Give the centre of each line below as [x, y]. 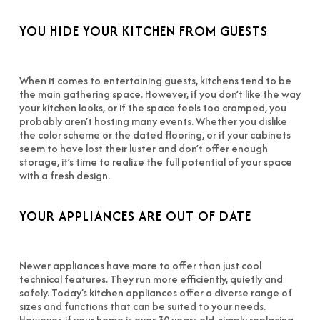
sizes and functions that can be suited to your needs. [142, 306]
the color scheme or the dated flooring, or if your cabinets [155, 135]
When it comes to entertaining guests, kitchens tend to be [155, 80]
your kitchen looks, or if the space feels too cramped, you [152, 107]
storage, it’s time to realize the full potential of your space [155, 162]
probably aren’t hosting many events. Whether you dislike [153, 121]
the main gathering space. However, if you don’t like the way [160, 94]
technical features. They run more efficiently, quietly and [151, 279]
